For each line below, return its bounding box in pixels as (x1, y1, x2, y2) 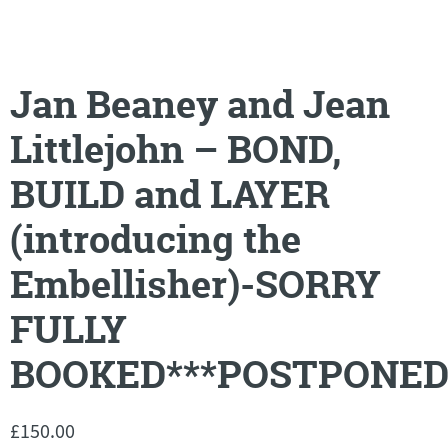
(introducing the (10, 213, 301, 265)
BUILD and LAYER (10, 168, 330, 220)
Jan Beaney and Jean (10, 78, 390, 130)
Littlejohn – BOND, (10, 123, 341, 175)
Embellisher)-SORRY (10, 258, 381, 310)
